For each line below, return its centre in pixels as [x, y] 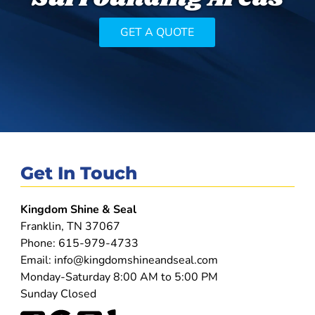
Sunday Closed [58, 294]
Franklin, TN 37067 [70, 227]
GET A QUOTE [157, 33]
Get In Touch [78, 173]
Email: [37, 261]
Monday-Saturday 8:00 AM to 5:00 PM [119, 277]
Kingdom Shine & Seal [78, 210]
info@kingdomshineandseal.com [136, 261]
